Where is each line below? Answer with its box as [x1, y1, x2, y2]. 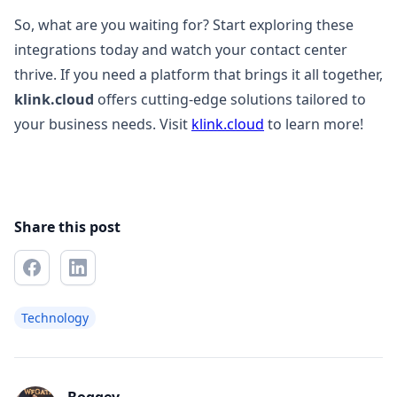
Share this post [14, 217, 121, 237]
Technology [21, 309, 89, 326]
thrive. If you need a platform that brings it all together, [14, 65, 383, 84]
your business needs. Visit [14, 114, 191, 134]
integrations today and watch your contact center [14, 40, 347, 59]
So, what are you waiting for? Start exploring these [14, 15, 354, 35]
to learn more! [264, 114, 363, 134]
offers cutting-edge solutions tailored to [94, 90, 366, 109]
